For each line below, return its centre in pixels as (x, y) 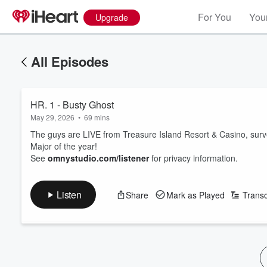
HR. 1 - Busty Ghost (72, 105)
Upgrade (112, 17)
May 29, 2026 (52, 117)
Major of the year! (64, 146)
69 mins (97, 117)
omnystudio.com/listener (98, 158)
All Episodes (70, 61)
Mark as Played (195, 195)
